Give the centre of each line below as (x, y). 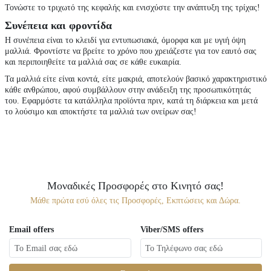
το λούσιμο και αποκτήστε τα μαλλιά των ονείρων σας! (100, 112)
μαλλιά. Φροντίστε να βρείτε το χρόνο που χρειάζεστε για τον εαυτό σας (130, 51)
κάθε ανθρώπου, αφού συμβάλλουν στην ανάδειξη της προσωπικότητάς (128, 90)
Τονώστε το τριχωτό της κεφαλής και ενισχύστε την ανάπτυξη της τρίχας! (132, 8)
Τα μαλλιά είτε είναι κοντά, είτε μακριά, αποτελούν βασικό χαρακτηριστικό (135, 79)
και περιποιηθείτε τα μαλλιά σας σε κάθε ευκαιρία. (93, 62)
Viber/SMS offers (171, 230)
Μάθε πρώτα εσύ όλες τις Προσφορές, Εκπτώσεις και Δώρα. (135, 201)
